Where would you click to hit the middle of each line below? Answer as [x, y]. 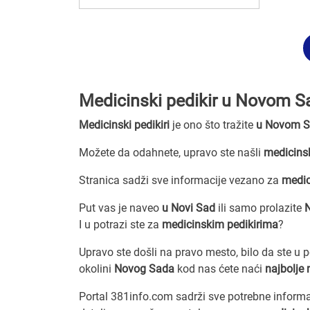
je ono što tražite [213, 125]
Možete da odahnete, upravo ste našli [171, 152]
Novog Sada [144, 268]
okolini [97, 268]
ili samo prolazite [260, 208]
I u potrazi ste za [120, 224]
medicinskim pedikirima [220, 224]
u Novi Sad [189, 208]
